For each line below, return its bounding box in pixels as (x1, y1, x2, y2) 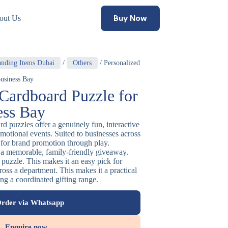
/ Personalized (98, 59, 140, 67)
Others (73, 59, 92, 67)
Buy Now (113, 13, 147, 23)
